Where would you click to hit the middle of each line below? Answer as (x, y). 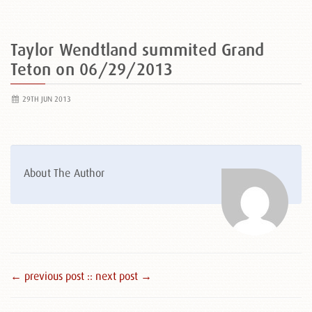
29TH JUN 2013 (45, 99)
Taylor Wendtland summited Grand (138, 50)
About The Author (64, 173)
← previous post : (50, 276)
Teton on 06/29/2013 (92, 69)
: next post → (121, 276)
